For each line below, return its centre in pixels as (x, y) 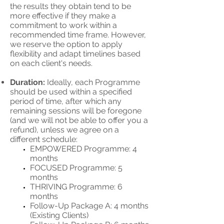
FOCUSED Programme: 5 (76, 168)
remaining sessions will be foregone (76, 111)
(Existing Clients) (59, 215)
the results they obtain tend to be (70, 6)
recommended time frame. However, (78, 35)
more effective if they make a (63, 16)
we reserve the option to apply (66, 44)
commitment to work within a (63, 25)
